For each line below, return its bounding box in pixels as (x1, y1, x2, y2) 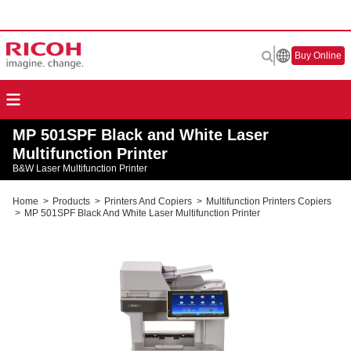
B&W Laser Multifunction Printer (13, 163, 147, 174)
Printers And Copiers (102, 196, 194, 207)
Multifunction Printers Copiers (204, 196, 331, 207)
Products (50, 196, 92, 207)
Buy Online (295, 50, 342, 61)
